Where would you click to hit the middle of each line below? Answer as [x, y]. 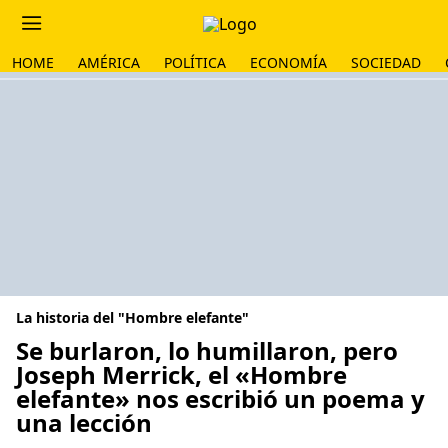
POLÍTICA [195, 62]
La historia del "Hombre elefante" [132, 317]
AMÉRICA [109, 62]
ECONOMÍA [288, 62]
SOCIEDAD [386, 62]
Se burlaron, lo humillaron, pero [207, 350]
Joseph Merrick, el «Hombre [181, 374]
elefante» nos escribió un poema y [220, 398]
